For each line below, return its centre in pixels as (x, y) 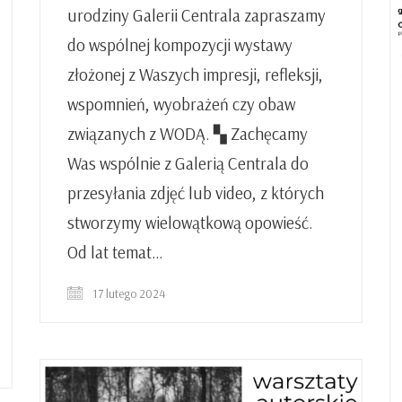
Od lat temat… (115, 252)
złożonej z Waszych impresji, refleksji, (195, 74)
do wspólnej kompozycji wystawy (180, 44)
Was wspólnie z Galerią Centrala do (188, 163)
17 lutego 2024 (127, 293)
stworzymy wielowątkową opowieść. (190, 222)
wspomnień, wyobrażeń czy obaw (181, 104)
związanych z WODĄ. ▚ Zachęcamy (188, 133)
